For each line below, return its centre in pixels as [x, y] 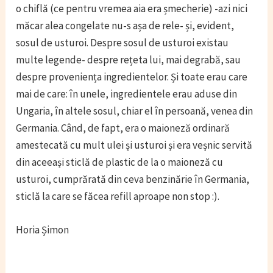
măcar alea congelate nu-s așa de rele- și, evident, [125, 25]
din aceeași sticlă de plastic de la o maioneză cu [120, 162]
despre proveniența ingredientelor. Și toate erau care [132, 76]
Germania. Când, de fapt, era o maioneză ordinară [123, 128]
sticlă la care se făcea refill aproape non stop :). [118, 196]
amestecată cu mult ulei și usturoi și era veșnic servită [134, 145]
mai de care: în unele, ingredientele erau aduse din [127, 94]
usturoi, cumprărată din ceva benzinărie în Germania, [133, 179]
